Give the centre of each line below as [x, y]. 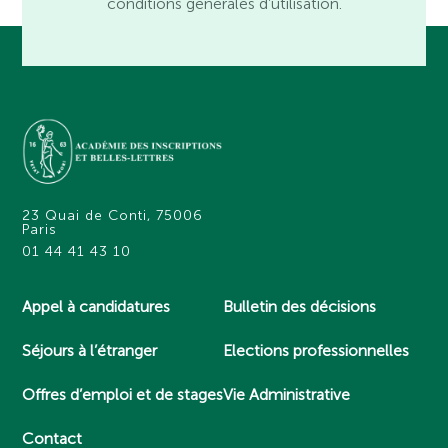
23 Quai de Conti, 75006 [113, 216]
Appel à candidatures [96, 307]
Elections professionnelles [316, 351]
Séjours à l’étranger [90, 351]
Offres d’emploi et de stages [123, 395]
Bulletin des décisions [300, 307]
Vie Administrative [287, 395]
